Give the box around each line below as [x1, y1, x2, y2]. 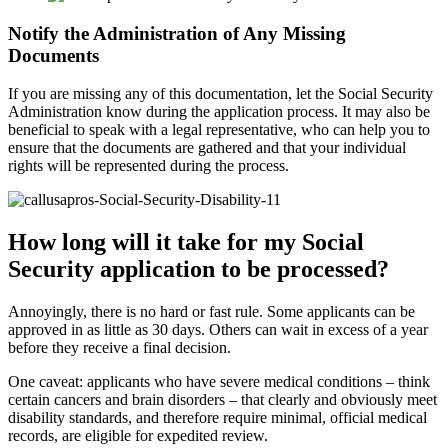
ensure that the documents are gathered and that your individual [8, 139, 406, 157]
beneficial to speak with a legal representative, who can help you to [8, 121, 430, 139]
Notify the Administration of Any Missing [8, 22, 346, 44]
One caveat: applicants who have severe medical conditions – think [8, 373, 430, 391]
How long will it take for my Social [8, 229, 364, 256]
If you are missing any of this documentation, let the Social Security [8, 85, 433, 103]
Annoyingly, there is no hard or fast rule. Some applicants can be [8, 303, 415, 321]
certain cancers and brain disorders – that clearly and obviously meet [8, 391, 437, 409]
